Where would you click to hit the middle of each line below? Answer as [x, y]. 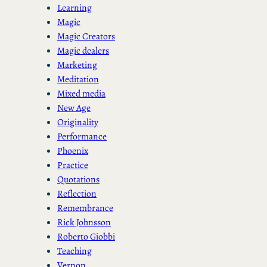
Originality [78, 122]
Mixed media [81, 94]
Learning [74, 8]
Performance [82, 136]
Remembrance [85, 208]
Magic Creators [86, 36]
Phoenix [73, 151]
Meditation [78, 79]
